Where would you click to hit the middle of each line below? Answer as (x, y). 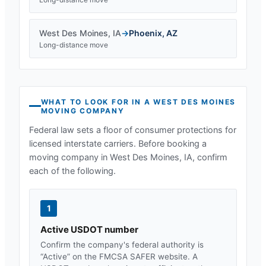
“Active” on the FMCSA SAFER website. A (119, 256)
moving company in (69, 157)
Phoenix (145, 33)
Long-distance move (74, 45)
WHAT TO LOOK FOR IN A (97, 102)
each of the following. (72, 171)
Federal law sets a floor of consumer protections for (133, 130)
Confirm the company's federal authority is (122, 244)
